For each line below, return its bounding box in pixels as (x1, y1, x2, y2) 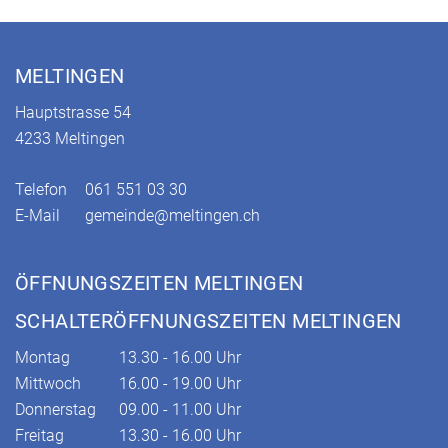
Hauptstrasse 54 (15, 103, 131, 122)
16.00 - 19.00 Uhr (115, 374, 241, 393)
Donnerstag (15, 400, 96, 419)
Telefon (15, 180, 67, 199)
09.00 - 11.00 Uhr (115, 400, 241, 419)
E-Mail (15, 206, 60, 225)
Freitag (15, 426, 64, 445)
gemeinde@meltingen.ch (85, 206, 260, 225)
